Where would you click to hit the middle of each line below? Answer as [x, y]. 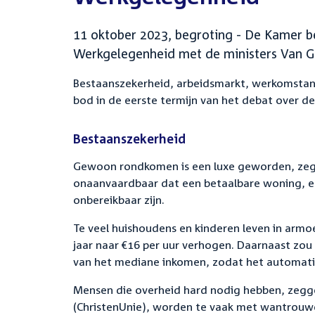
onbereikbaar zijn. [119, 200]
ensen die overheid [133, 290]
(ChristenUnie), [113, 307]
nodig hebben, [247, 290]
